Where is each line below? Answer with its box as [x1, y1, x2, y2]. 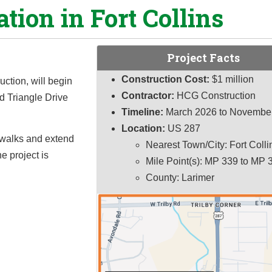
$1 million [209, 73, 254, 84]
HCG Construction [177, 90, 256, 101]
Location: [121, 123, 166, 134]
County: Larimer [146, 172, 215, 183]
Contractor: [121, 90, 175, 101]
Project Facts [167, 50, 240, 65]
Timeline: [121, 106, 164, 117]
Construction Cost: [121, 73, 210, 84]
